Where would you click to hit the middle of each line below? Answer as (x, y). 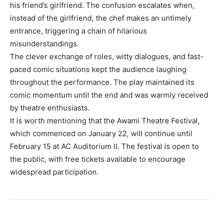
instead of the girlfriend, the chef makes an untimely (101, 18)
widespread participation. (54, 172)
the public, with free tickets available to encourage (98, 159)
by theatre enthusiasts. (50, 108)
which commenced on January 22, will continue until (101, 133)
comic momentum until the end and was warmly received (109, 95)
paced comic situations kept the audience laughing (98, 69)
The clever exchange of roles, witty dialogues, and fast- (107, 56)
